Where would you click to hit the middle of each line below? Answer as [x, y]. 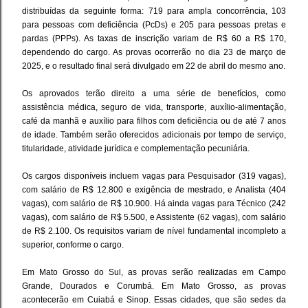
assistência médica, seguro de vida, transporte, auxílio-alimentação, [154, 108]
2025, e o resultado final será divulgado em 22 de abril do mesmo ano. [154, 66]
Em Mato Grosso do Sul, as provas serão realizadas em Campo [154, 273]
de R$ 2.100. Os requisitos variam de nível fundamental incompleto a [154, 231]
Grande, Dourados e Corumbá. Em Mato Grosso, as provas [154, 286]
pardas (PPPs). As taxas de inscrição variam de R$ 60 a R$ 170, [154, 39]
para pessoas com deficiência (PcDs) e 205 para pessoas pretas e [154, 25]
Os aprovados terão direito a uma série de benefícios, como [154, 94]
